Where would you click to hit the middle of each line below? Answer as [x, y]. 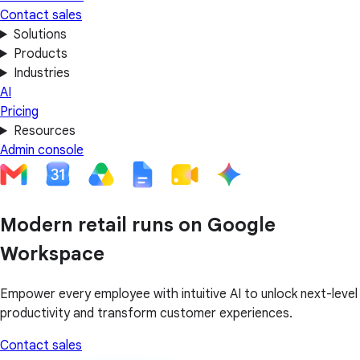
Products [40, 54]
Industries [41, 73]
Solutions [40, 35]
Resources [44, 131]
